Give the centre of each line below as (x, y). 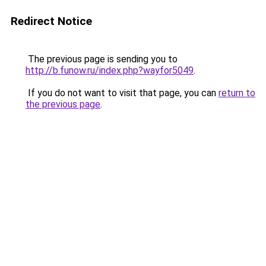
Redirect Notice (51, 21)
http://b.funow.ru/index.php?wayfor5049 (110, 70)
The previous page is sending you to (102, 59)
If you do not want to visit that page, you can (122, 93)
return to (237, 93)
